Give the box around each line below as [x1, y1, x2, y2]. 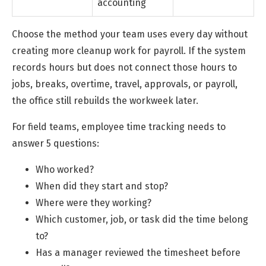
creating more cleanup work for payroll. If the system [12, 45, 246, 56]
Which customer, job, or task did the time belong [36, 213, 248, 225]
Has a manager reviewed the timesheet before [36, 246, 240, 258]
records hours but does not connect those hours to [12, 61, 237, 73]
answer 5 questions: [12, 137, 99, 149]
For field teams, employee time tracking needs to [12, 121, 226, 132]
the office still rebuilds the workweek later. [12, 94, 198, 106]
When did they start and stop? [36, 180, 168, 192]
